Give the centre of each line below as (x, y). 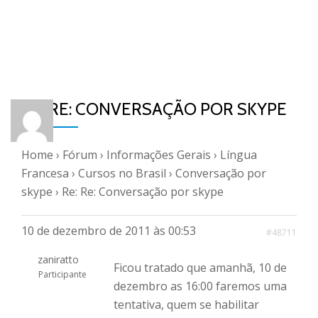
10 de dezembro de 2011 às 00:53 (109, 231)
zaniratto (58, 259)
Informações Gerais (159, 155)
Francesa (45, 173)
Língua (238, 155)
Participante (62, 274)
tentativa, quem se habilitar (186, 305)
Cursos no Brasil (122, 173)
